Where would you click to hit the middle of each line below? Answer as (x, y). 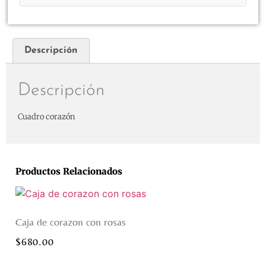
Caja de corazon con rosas (71, 221)
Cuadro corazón (46, 117)
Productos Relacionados (69, 171)
